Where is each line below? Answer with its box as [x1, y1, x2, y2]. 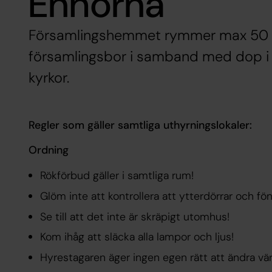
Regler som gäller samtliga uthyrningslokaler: [28, 117, 252, 132]
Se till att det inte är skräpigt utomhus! [40, 209, 229, 224]
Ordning [28, 143, 69, 158]
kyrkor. [28, 69, 69, 87]
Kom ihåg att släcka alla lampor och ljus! [40, 229, 234, 245]
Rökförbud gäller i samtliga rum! [40, 168, 194, 183]
